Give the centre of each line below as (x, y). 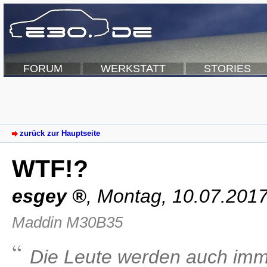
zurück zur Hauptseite (60, 133)
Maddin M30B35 (67, 222)
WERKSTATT (133, 69)
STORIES (227, 69)
